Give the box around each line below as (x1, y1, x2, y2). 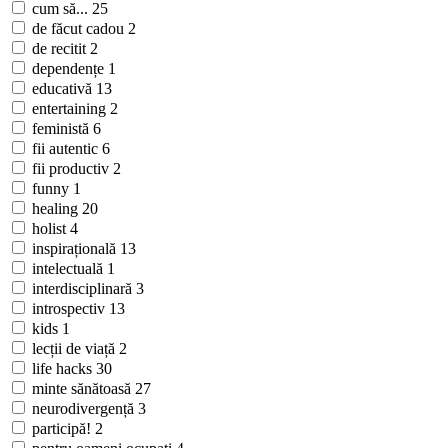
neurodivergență (32, 400, 138, 418)
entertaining (32, 100, 110, 118)
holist (32, 220, 70, 238)
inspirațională (32, 240, 120, 258)
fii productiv (32, 160, 113, 178)
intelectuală (32, 260, 107, 278)
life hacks (32, 360, 96, 378)
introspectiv (32, 300, 109, 318)
